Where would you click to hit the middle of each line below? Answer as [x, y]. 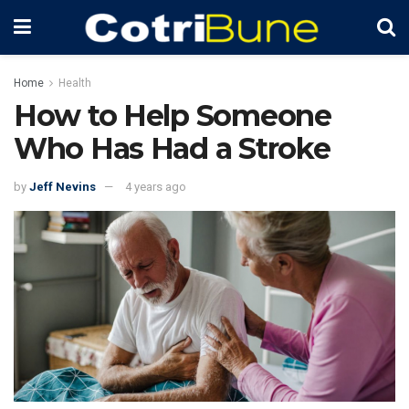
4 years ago [156, 186]
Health [75, 83]
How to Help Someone [173, 115]
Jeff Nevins [63, 186]
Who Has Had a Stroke [172, 148]
